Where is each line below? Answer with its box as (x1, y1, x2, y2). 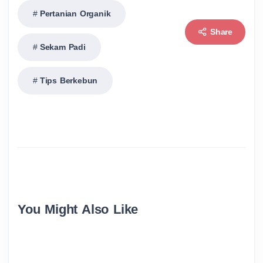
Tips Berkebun (39, 75, 98, 85)
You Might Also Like (18, 201, 139, 217)
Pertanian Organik (39, 8, 111, 18)
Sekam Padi (39, 42, 86, 52)
